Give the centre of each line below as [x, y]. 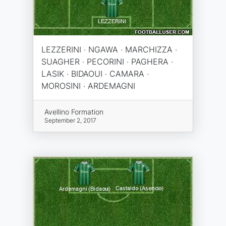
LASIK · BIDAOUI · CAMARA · [95, 74]
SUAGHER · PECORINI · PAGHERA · [107, 62]
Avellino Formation [74, 112]
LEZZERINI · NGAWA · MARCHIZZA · [109, 49]
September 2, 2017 [70, 120]
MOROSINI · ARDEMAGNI [88, 86]
